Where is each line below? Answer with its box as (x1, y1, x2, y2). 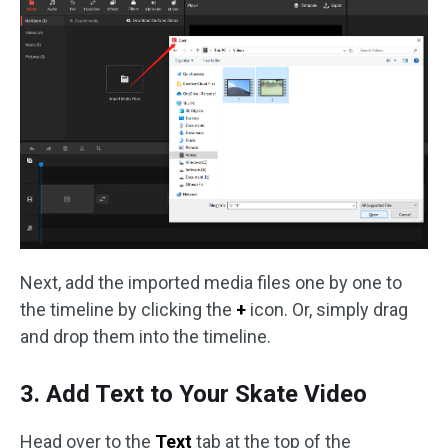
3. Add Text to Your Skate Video (20, 380, 367, 409)
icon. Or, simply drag (246, 299, 408, 321)
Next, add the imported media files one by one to (20, 272, 402, 294)
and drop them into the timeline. (20, 326, 271, 348)
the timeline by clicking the (20, 299, 236, 321)
